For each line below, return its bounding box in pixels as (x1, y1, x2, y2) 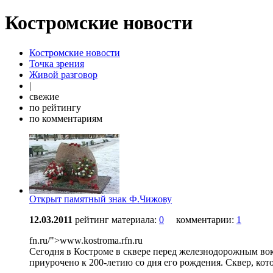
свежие (29, 91, 59, 102)
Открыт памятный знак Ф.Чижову (29, 193, 172, 204)
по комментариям (29, 113, 102, 124)
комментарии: (176, 214, 236, 225)
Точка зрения (29, 58, 84, 69)
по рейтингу (29, 102, 81, 113)
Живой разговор (29, 69, 97, 80)
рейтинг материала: (75, 214, 159, 225)
